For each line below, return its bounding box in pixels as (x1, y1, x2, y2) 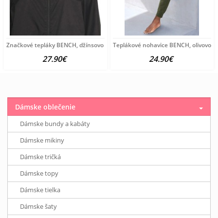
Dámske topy (20, 168, 58, 178)
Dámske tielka (20, 185, 60, 194)
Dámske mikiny (20, 135, 64, 145)
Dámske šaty (20, 201, 57, 211)
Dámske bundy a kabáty (20, 119, 90, 128)
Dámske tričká (20, 152, 61, 161)
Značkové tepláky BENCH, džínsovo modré (6, 40, 123, 49)
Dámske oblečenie (15, 102, 75, 111)
